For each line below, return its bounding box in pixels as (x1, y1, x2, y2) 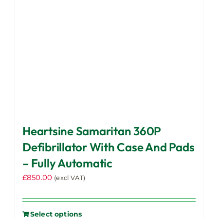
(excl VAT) (54, 174, 85, 182)
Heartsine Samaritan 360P (22, 124, 162, 139)
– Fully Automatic (22, 156, 112, 171)
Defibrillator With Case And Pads (22, 140, 195, 155)
